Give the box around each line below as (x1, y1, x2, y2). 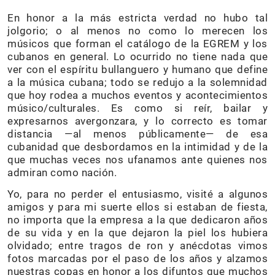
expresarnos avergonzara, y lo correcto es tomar (7, 115, 268, 128)
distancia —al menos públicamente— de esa (7, 128, 268, 141)
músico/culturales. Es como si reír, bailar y (7, 102, 268, 115)
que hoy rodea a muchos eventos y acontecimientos (7, 89, 268, 102)
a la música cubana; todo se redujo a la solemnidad (7, 76, 268, 89)
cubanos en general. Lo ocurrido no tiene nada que (7, 50, 268, 63)
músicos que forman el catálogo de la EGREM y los (7, 37, 268, 50)
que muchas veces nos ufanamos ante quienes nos (7, 153, 268, 166)
